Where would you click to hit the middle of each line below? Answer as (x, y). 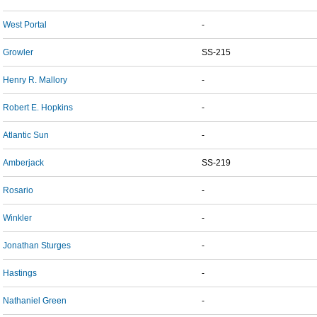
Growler (18, 52)
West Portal (25, 25)
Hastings (20, 273)
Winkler (17, 218)
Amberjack (23, 163)
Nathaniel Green (35, 301)
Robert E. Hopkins (38, 108)
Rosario (18, 190)
